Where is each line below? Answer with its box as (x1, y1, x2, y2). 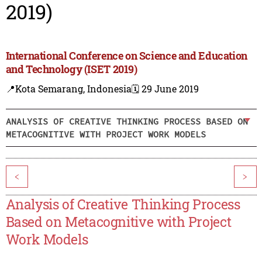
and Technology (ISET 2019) (5, 62, 137, 77)
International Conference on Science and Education (5, 49, 247, 63)
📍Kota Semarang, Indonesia (5, 82, 132, 95)
